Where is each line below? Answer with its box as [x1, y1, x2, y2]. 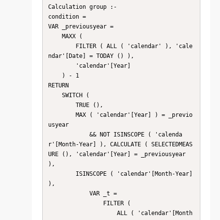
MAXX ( [48, 32, 62, 40]
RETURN [48, 82, 69, 89]
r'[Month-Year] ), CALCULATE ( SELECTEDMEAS [48, 140, 192, 148]
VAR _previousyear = [48, 23, 113, 30]
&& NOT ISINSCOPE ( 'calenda [48, 131, 89, 138]
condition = [48, 13, 86, 20]
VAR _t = [48, 190, 89, 197]
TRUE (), [48, 101, 76, 109]
